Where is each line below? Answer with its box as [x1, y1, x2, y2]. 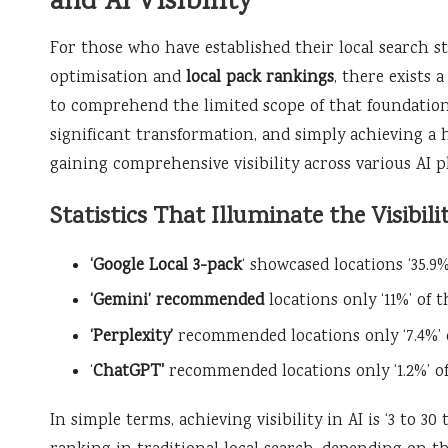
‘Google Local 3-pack [90, 254, 242, 279]
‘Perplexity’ [90, 324, 173, 350]
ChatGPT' [93, 360, 164, 386]
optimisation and [50, 66, 186, 91]
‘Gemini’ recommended [90, 289, 264, 315]
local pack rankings [186, 66, 334, 91]
